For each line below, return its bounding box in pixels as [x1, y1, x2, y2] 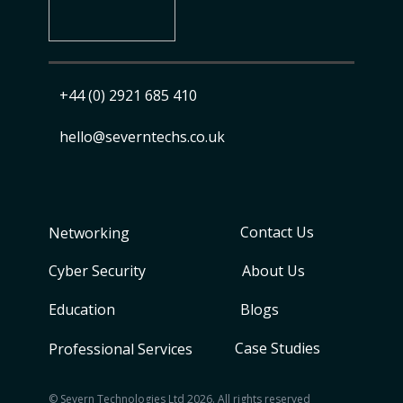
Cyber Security [49, 261, 146, 282]
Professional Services [49, 339, 193, 360]
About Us [242, 261, 305, 282]
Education [49, 300, 115, 320]
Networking [49, 223, 130, 244]
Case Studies [235, 338, 320, 359]
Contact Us [240, 222, 314, 243]
